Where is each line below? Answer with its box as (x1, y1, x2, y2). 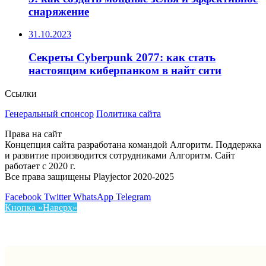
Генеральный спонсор (5, 108, 94, 119)
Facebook (5, 191, 42, 202)
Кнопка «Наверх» (5, 202, 77, 213)
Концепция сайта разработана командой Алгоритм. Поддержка (5, 139, 261, 150)
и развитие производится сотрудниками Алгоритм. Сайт (5, 150, 235, 160)
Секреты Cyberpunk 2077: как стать (28, 50, 216, 64)
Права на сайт (5, 128, 62, 139)
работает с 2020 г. (5, 160, 75, 171)
